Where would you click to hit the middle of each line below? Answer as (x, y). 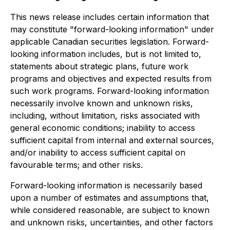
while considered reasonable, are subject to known (110, 210)
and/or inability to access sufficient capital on (98, 152)
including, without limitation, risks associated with (105, 116)
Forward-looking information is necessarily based (106, 185)
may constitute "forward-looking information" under (112, 29)
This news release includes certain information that (110, 17)
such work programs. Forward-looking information (110, 91)
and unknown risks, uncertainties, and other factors (112, 222)
